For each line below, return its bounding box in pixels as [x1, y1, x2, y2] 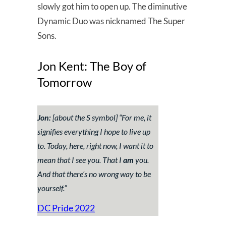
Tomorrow [37, 74, 92, 89]
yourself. [37, 183, 64, 193]
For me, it [122, 112, 151, 122]
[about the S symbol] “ [51, 112, 122, 122]
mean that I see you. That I [37, 154, 123, 164]
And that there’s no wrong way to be [37, 168, 151, 179]
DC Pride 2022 [37, 202, 95, 213]
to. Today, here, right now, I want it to [37, 140, 153, 150]
